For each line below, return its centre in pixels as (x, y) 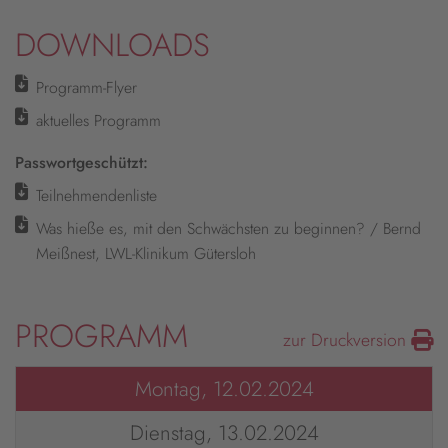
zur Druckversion (347, 340)
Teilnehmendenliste (96, 196)
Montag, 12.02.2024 (224, 389)
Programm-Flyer (86, 88)
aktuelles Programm (98, 121)
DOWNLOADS (112, 45)
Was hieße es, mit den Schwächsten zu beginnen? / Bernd (228, 229)
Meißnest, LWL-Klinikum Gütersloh (146, 254)
